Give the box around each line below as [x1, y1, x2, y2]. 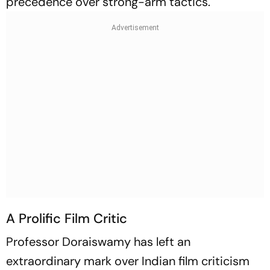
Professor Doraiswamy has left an [6, 234, 190, 250]
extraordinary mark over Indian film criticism [6, 253, 250, 269]
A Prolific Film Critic [6, 210, 127, 227]
